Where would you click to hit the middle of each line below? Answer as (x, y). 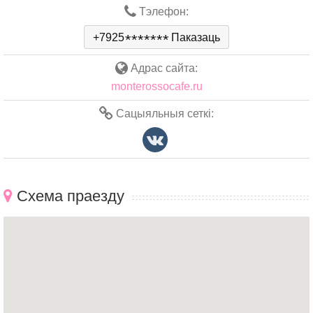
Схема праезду (68, 196)
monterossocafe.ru (156, 86)
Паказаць (196, 37)
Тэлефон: (162, 11)
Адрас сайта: (163, 68)
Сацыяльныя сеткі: (163, 113)
